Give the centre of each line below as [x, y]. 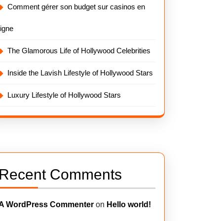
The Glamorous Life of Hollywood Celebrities [79, 51]
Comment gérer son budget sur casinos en [76, 7]
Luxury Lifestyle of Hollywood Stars [64, 95]
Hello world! [129, 204]
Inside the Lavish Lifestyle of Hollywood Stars [80, 73]
